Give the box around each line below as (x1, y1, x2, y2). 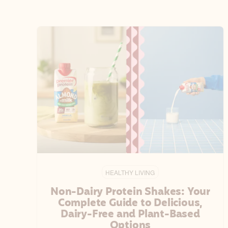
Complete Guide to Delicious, (58, 195, 203, 212)
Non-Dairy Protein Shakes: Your (50, 184, 210, 201)
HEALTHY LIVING (105, 167, 155, 177)
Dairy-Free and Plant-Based (61, 206, 200, 223)
